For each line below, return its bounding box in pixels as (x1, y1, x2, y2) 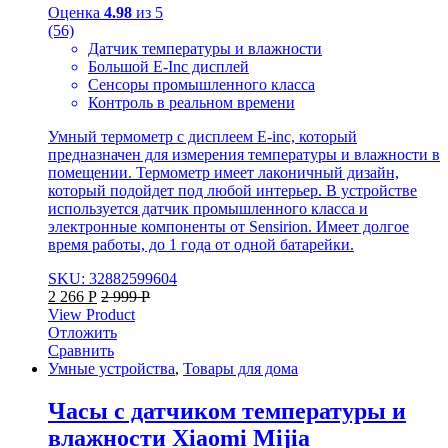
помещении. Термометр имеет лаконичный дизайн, (48, 163, 399, 181)
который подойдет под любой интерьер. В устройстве (48, 181, 417, 199)
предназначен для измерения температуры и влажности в (48, 145, 440, 163)
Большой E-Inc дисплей (88, 57, 249, 75)
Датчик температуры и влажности (88, 39, 322, 57)
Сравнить (48, 341, 114, 359)
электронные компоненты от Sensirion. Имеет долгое (48, 217, 409, 235)
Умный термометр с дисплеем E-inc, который (48, 127, 357, 145)
